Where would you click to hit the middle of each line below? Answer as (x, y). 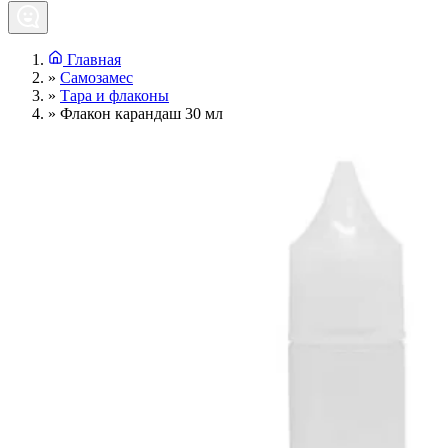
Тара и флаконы (114, 95)
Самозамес (96, 77)
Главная (94, 59)
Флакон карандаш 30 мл (141, 113)
